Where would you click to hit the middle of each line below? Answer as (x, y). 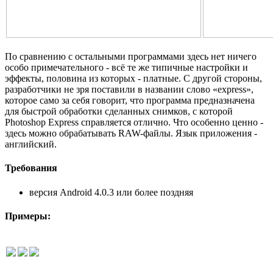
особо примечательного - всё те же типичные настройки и (126, 68)
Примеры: (28, 216)
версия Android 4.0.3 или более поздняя (111, 192)
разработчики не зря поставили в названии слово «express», (129, 90)
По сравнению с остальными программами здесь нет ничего (131, 57)
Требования (31, 168)
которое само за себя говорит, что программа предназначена (130, 101)
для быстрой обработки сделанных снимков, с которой (119, 112)
